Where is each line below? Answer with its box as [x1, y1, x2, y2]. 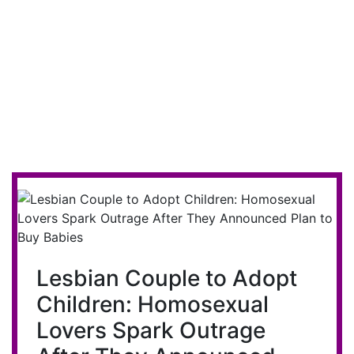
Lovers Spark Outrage [36, 316, 265, 344]
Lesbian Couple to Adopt [36, 264, 297, 292]
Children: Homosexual [36, 290, 269, 318]
